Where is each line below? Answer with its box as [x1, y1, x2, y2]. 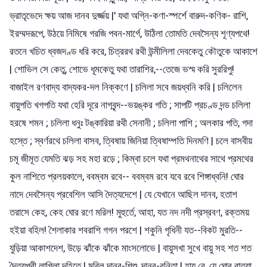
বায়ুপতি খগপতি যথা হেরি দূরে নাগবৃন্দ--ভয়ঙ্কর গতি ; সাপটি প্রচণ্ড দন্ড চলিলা [10, 98, 250, 111]
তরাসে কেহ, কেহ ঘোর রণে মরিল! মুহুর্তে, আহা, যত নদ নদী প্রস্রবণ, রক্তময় [10, 206, 249, 218]
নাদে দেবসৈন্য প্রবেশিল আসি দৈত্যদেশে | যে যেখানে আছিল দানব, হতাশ [10, 188, 237, 200]
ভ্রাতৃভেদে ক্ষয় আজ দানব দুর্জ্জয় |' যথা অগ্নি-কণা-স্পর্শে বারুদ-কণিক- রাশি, [10, 9, 248, 21]
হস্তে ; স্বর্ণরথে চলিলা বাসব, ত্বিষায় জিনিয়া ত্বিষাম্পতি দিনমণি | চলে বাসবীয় [10, 134, 252, 147]
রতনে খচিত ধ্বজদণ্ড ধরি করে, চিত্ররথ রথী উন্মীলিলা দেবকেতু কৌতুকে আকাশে [10, 45, 257, 57]
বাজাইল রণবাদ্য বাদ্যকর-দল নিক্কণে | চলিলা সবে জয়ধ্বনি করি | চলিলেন [10, 80, 242, 93]
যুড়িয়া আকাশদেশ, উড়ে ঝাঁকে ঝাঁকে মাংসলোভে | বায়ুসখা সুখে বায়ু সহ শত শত [10, 241, 252, 254]
